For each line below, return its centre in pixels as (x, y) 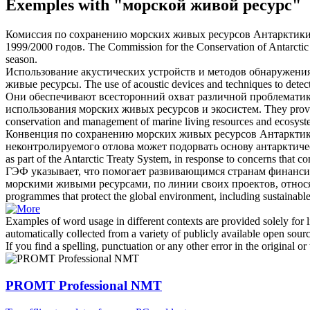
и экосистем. (230, 109)
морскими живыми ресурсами (77, 184)
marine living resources (203, 122)
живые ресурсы (42, 84)
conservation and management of (79, 122)
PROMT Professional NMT (84, 285)
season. (21, 60)
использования (42, 109)
